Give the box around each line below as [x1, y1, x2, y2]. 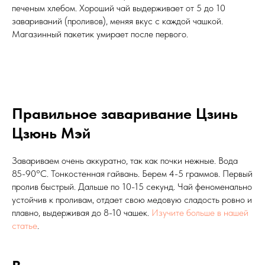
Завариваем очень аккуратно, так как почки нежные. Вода [12, 154, 238, 166]
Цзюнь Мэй [12, 123, 91, 142]
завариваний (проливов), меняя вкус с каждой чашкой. [12, 15, 223, 27]
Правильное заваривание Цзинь [12, 104, 238, 122]
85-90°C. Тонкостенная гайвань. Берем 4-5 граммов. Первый [12, 167, 253, 179]
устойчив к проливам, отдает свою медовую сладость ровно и [12, 193, 252, 205]
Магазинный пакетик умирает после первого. [12, 28, 188, 40]
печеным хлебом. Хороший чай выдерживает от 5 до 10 [12, 2, 225, 14]
